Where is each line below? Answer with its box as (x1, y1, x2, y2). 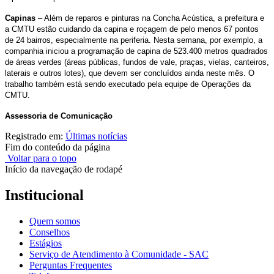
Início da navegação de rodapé (5, 164, 122, 175)
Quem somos (29, 216, 80, 227)
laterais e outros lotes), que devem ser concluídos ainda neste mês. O (5, 68, 254, 78)
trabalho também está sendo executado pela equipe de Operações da (5, 80, 251, 89)
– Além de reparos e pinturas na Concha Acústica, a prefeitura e (35, 13, 264, 23)
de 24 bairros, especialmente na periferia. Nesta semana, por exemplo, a (5, 35, 262, 45)
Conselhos (29, 227, 70, 238)
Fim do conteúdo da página (5, 142, 110, 153)
